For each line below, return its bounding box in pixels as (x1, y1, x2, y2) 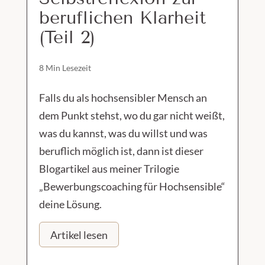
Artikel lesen (50, 228, 108, 241)
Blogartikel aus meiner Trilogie (38, 162, 179, 176)
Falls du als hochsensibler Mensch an (38, 91, 207, 105)
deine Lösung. (38, 198, 102, 211)
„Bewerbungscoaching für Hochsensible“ (38, 180, 225, 193)
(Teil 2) (38, 27, 95, 49)
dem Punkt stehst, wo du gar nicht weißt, (38, 109, 225, 122)
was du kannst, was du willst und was (38, 127, 208, 140)
